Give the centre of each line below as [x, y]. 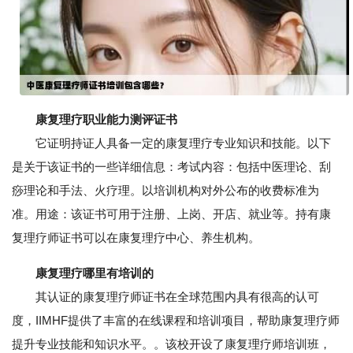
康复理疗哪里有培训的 [95, 273]
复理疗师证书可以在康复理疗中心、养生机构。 [136, 238]
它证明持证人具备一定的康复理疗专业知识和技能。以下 [171, 143]
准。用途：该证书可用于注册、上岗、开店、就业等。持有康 [171, 214]
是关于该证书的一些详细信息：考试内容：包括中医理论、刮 [171, 167]
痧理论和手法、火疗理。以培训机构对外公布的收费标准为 [165, 191]
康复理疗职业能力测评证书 [106, 120]
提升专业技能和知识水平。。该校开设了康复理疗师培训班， [171, 344]
